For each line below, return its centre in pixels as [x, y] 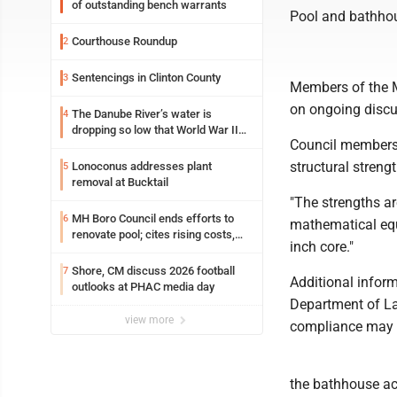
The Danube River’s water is [142, 114]
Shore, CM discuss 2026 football [153, 271]
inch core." [322, 247]
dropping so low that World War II [113, 130]
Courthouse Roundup [125, 41]
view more [151, 320]
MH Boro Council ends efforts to [148, 218]
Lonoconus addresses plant [142, 166]
